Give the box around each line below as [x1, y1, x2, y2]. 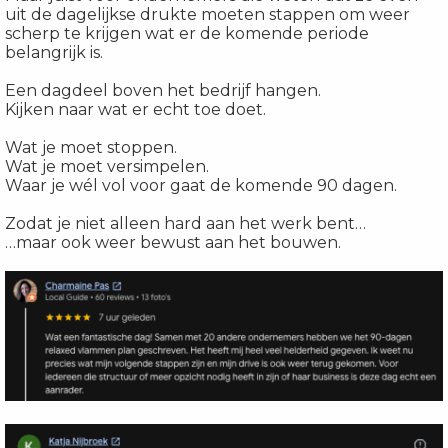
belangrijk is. [5, 42, 107, 62]
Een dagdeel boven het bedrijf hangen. [5, 80, 321, 100]
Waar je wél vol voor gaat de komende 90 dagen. [5, 175, 397, 195]
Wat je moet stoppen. [5, 137, 177, 157]
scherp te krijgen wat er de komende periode [5, 23, 369, 43]
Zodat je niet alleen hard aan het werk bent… [5, 213, 366, 233]
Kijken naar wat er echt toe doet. [5, 99, 266, 119]
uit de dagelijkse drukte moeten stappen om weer [5, 4, 410, 24]
